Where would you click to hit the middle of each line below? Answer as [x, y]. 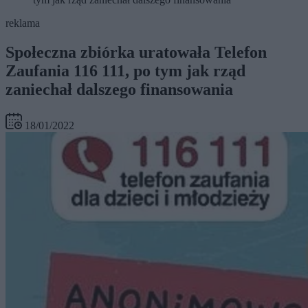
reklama [23, 23]
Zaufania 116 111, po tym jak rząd [125, 71]
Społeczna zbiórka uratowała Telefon [136, 53]
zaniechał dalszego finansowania [119, 90]
